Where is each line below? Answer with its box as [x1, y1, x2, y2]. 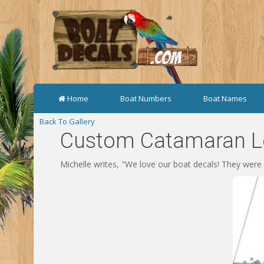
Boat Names [203, 93, 247, 104]
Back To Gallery [39, 116, 95, 127]
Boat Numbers [120, 93, 171, 104]
